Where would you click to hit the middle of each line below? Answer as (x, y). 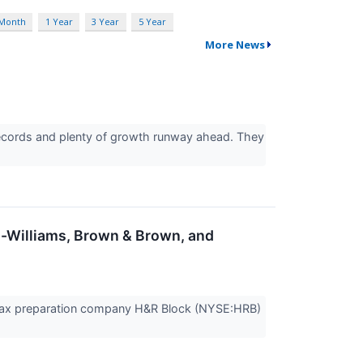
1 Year (59, 22)
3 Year (106, 22)
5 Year (152, 22)
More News (235, 45)
